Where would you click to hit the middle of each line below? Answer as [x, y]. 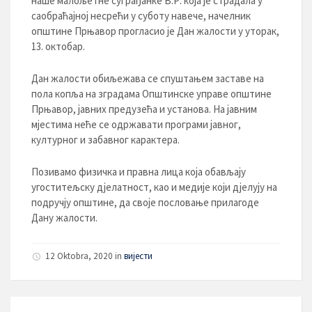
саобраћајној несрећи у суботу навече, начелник [141, 16]
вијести [138, 256]
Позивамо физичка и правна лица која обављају [139, 172]
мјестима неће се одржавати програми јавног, [136, 125]
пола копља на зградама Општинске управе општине [151, 94]
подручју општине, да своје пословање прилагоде [145, 203]
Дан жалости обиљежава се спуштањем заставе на [148, 79]
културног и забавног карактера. [106, 140]
